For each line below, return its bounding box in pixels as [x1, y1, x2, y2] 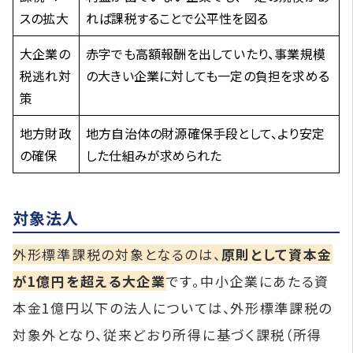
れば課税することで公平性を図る [86, 9, 268, 28]
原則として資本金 [221, 244, 333, 265]
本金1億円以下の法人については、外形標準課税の [13, 298, 333, 318]
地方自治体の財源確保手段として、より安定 [86, 124, 325, 143]
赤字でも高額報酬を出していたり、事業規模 [86, 44, 325, 63]
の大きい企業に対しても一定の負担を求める [86, 66, 329, 85]
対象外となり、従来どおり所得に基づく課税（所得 [13, 325, 323, 345]
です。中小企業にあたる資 [165, 271, 330, 292]
